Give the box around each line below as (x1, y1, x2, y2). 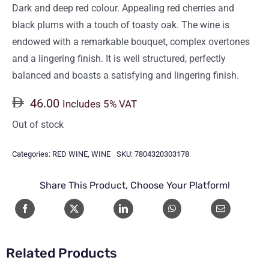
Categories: (12, 150, 52, 159)
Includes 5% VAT (62, 98, 137, 110)
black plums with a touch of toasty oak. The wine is (12, 19, 229, 31)
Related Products (5, 244, 117, 261)
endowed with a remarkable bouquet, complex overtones (12, 35, 250, 47)
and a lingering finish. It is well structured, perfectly (12, 52, 226, 64)
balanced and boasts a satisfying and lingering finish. (12, 69, 239, 81)
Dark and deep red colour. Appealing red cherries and (12, 2, 234, 14)
